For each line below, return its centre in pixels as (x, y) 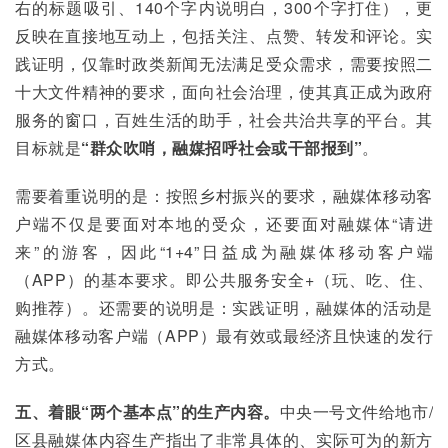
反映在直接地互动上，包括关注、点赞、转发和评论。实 (224, 35)
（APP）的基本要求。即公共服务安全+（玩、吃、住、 (224, 279)
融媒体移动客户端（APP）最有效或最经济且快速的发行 (224, 335)
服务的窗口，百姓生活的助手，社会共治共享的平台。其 (224, 119)
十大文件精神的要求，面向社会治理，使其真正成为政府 (224, 91)
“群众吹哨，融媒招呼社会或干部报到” (221, 147)
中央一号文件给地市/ (356, 411)
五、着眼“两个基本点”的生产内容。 (147, 411)
